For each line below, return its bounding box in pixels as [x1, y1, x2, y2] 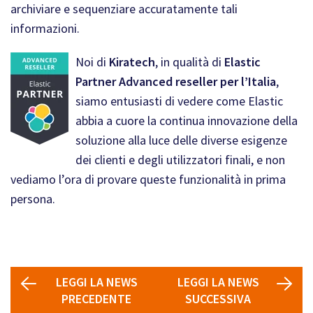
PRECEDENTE [61, 291, 132, 307]
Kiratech [109, 54, 155, 70]
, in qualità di [155, 54, 224, 70]
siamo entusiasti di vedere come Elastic [75, 93, 283, 109]
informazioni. [10, 20, 80, 36]
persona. [10, 191, 55, 207]
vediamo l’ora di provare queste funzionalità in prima [10, 171, 286, 187]
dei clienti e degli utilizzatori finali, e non [75, 152, 285, 168]
